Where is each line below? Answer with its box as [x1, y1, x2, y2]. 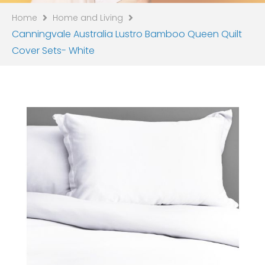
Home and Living [53, 12, 123, 24]
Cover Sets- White [12, 44, 95, 57]
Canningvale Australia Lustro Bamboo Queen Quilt [12, 27, 242, 41]
